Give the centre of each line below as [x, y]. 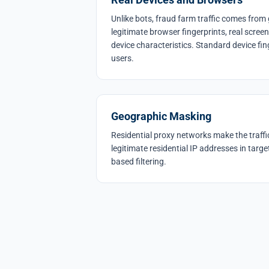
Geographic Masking [161, 116]
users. [122, 58]
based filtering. [139, 162]
